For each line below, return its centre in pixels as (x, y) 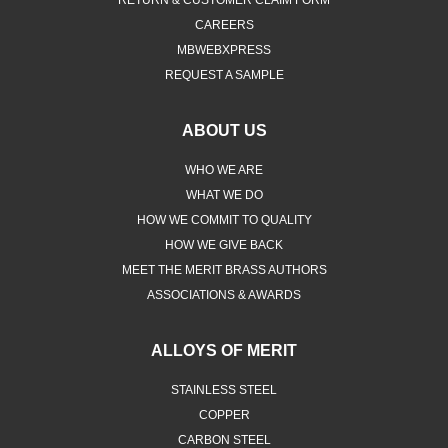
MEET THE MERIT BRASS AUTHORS (224, 269)
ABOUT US (224, 130)
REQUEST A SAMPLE (224, 74)
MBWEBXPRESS (224, 49)
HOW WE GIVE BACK (224, 244)
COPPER (224, 414)
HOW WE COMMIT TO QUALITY (224, 219)
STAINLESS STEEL (224, 389)
